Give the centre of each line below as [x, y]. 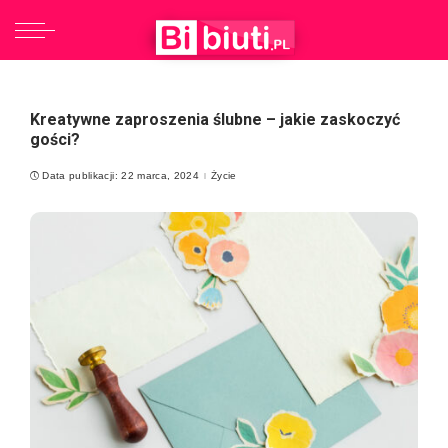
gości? [55, 139]
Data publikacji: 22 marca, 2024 [121, 175]
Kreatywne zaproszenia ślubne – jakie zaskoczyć [215, 119]
